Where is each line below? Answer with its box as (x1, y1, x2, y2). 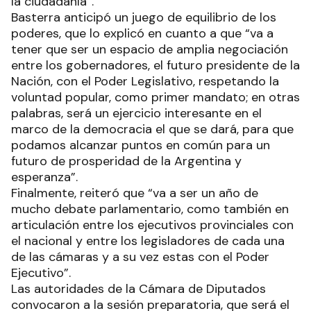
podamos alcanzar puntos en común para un (11, 137, 270, 154)
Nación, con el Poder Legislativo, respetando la (11, 73, 279, 90)
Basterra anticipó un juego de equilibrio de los (11, 9, 276, 26)
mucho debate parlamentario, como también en (11, 201, 289, 218)
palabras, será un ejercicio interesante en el (11, 105, 262, 122)
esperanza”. (11, 169, 78, 186)
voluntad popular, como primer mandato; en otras (11, 89, 300, 106)
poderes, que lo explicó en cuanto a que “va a (11, 25, 274, 42)
